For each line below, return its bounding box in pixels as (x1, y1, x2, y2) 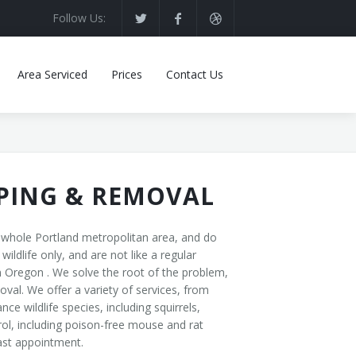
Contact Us (166, 67, 223, 82)
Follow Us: (52, 10, 106, 25)
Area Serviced (17, 67, 87, 82)
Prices (111, 67, 142, 82)
